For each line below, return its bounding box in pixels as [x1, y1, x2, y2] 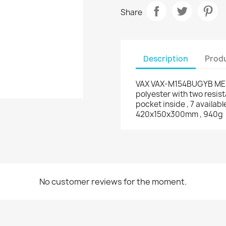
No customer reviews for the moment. [39, 176, 187, 187]
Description [143, 53, 188, 64]
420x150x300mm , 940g [136, 109, 223, 120]
